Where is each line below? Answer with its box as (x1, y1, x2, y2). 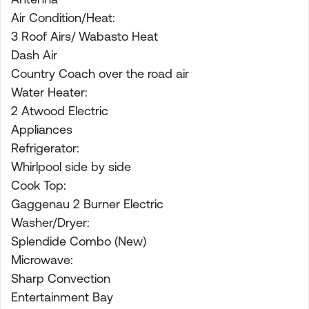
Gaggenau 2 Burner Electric (11, 197, 163, 211)
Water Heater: (11, 85, 88, 99)
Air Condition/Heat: (11, 10, 115, 25)
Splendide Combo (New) (11, 234, 146, 248)
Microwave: (11, 252, 73, 267)
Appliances (11, 122, 72, 137)
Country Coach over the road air (11, 66, 189, 81)
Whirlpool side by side (11, 159, 131, 174)
